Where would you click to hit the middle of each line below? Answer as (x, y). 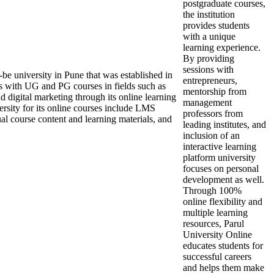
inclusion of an (211, 135)
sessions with (208, 69)
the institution (209, 14)
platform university (219, 157)
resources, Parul (213, 224)
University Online (217, 235)
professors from (213, 113)
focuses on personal (221, 168)
